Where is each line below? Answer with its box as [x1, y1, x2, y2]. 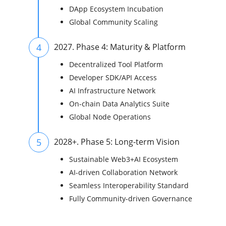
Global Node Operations [69, 112, 151, 122]
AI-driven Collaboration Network [69, 167, 178, 178]
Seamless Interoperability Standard [69, 181, 189, 191]
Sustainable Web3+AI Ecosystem [69, 154, 178, 164]
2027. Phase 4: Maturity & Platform [54, 41, 186, 53]
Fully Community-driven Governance [69, 194, 192, 204]
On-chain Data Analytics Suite [69, 99, 169, 109]
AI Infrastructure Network [69, 86, 155, 96]
